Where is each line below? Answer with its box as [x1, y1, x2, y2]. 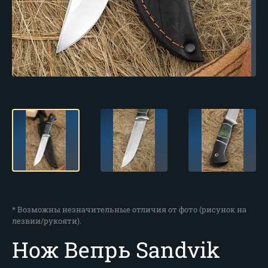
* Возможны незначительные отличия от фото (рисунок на [12, 204, 246, 215]
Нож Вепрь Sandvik [12, 235, 220, 264]
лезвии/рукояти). [12, 215, 81, 226]
